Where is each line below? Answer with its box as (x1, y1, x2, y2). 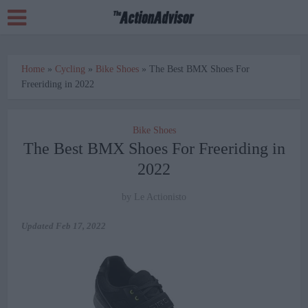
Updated (21, 221, 56, 231)
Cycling (55, 64, 86, 74)
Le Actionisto (134, 192, 186, 202)
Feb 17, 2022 (56, 221, 107, 231)
